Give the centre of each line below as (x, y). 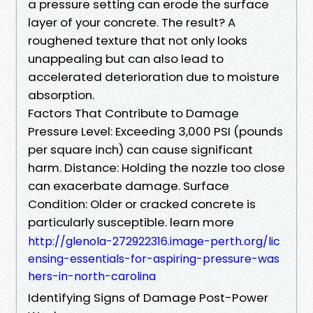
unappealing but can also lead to (126, 58)
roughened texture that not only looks (138, 40)
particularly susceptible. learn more (131, 222)
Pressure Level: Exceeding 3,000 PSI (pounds (155, 131)
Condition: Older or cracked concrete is (142, 204)
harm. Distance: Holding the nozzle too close (156, 167)
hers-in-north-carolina (92, 276)
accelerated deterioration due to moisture (154, 77)
